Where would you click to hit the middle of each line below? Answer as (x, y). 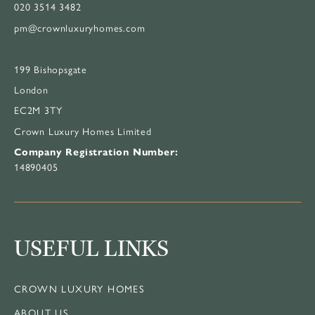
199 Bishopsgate (51, 69)
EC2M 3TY (38, 110)
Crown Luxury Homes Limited (83, 130)
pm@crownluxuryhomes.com (80, 27)
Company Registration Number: (96, 153)
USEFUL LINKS (91, 249)
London (31, 89)
